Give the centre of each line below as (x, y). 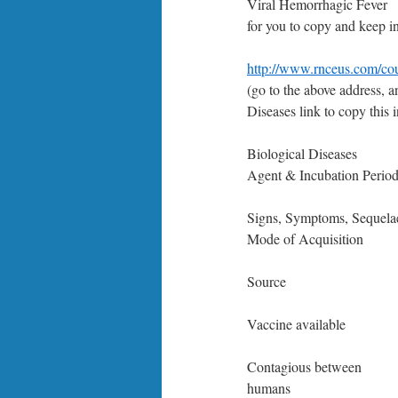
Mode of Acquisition (305, 239)
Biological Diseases (302, 153)
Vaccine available (296, 324)
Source (267, 281)
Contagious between (304, 366)
